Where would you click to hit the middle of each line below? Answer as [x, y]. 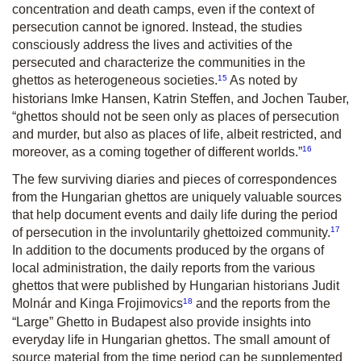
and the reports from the [261, 304]
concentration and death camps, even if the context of [163, 10]
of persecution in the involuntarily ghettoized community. [171, 233]
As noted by [262, 81]
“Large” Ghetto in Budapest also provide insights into [162, 322]
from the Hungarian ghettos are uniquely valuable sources [177, 197]
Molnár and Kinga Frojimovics [98, 304]
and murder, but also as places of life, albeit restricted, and [177, 134]
